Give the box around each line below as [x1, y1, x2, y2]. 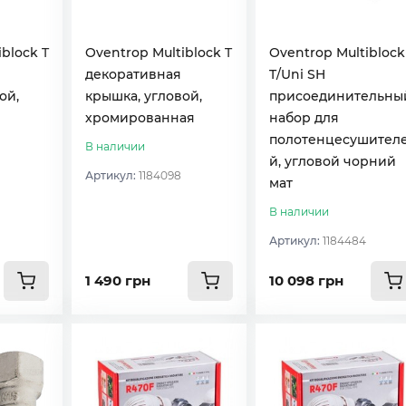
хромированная [85, 109, 196, 126]
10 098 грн [268, 271, 343, 289]
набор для [268, 109, 339, 126]
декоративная [85, 65, 182, 82]
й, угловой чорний [268, 152, 396, 169]
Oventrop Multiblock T [85, 43, 233, 61]
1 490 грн [85, 271, 151, 289]
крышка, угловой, [85, 87, 203, 104]
